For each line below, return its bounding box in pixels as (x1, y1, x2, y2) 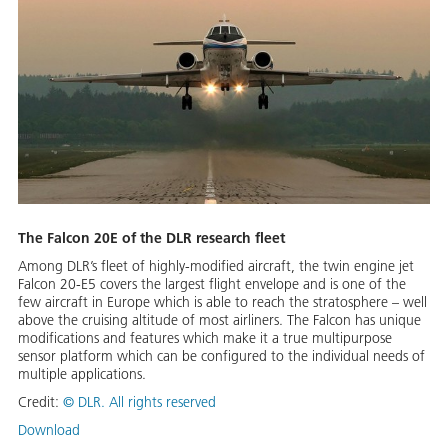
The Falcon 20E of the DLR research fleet (18, 229, 285, 248)
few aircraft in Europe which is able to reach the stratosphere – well (18, 293, 427, 312)
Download (18, 421, 80, 440)
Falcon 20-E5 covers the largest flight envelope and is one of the (18, 275, 406, 294)
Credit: (18, 393, 63, 412)
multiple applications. (18, 365, 146, 384)
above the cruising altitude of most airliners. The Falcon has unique (18, 311, 421, 330)
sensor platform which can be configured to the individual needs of (18, 347, 425, 366)
